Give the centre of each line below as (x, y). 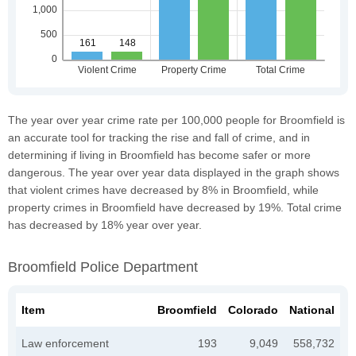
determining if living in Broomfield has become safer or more (159, 155)
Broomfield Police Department (103, 267)
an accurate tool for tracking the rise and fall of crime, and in (159, 137)
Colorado (253, 310)
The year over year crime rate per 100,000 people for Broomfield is (176, 120)
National (312, 310)
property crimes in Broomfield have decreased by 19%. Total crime (175, 207)
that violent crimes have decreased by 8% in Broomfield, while (163, 190)
